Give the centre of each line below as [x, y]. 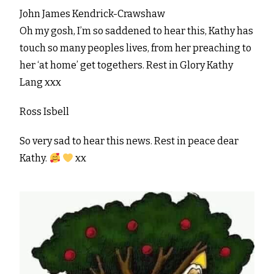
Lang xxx [41, 83]
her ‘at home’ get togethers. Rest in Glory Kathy [127, 65]
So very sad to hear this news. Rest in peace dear [129, 141]
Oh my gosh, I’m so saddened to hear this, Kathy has [137, 31]
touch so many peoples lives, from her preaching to [136, 48]
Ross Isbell [45, 112]
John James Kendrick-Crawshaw [93, 14]
